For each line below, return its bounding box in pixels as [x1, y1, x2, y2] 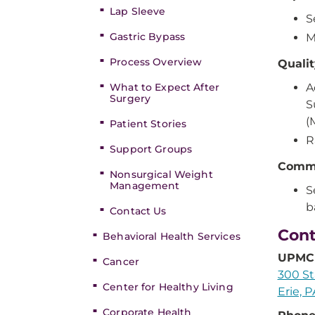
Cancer [103, 255, 139, 268]
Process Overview [110, 56, 202, 68]
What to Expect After [110, 81, 219, 94]
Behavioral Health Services [103, 230, 240, 243]
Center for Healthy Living [103, 281, 233, 293]
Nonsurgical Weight [110, 168, 213, 181]
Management [110, 179, 180, 192]
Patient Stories [110, 117, 187, 130]
